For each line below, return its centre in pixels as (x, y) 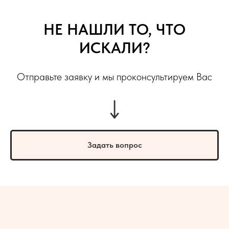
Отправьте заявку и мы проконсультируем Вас (114, 77)
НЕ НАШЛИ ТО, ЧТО (114, 29)
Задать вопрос (114, 145)
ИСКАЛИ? (114, 48)
